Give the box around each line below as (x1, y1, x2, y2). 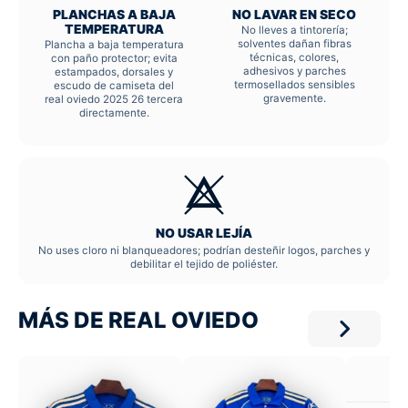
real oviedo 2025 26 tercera (45, 93, 183, 107)
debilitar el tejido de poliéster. (130, 258, 278, 271)
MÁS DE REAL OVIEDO (18, 307, 259, 334)
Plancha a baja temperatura (44, 38, 184, 52)
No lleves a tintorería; (240, 24, 348, 37)
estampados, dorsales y (55, 66, 173, 79)
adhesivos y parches (242, 65, 346, 78)
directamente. (78, 107, 149, 120)
